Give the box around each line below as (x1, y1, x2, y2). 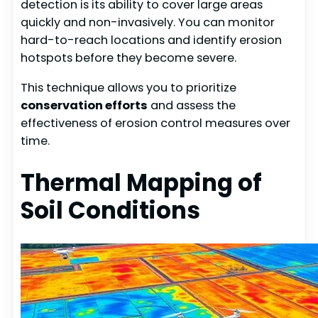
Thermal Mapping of (21, 166, 263, 199)
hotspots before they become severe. (21, 50, 237, 67)
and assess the (148, 97, 236, 114)
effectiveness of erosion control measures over (21, 114, 291, 131)
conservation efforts (21, 97, 148, 114)
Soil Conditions (21, 194, 201, 226)
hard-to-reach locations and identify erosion (21, 32, 283, 49)
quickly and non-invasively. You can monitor (21, 14, 275, 31)
